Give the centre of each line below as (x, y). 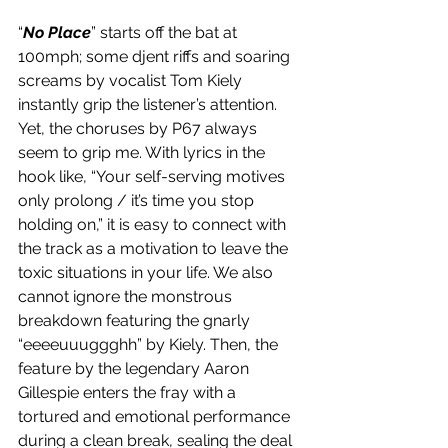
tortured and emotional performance (156, 417)
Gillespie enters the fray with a (129, 393)
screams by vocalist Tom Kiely (132, 81)
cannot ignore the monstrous (127, 297)
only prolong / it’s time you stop (138, 201)
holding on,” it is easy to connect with (154, 225)
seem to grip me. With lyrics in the (143, 153)
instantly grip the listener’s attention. (149, 105)
